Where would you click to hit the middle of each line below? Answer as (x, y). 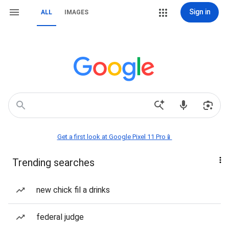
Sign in (200, 12)
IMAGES (76, 12)
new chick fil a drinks (73, 190)
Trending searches (53, 163)
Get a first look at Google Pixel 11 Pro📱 (114, 137)
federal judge (60, 217)
